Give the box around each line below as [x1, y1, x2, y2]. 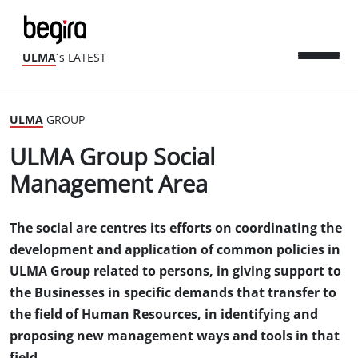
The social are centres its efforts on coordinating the [10, 221, 342, 235]
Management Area [10, 172, 208, 197]
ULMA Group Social [10, 145, 215, 170]
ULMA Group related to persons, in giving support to [10, 265, 341, 278]
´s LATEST [56, 52, 106, 65]
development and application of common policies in [10, 243, 340, 257]
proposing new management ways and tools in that [10, 329, 340, 343]
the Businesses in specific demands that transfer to [10, 286, 336, 300]
